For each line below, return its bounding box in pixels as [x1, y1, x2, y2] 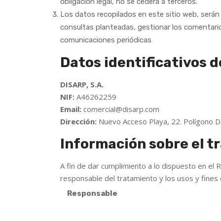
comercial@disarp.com [81, 104, 159, 114]
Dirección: [60, 116, 97, 126]
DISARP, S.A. [60, 79, 104, 89]
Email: [60, 104, 81, 114]
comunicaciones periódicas [60, 36, 151, 44]
